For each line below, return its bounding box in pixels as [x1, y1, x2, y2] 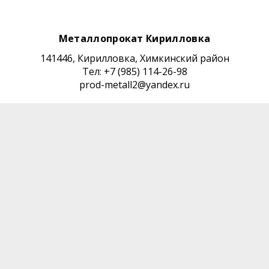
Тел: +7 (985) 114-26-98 [82, 64, 187, 78]
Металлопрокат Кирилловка [58, 31, 211, 45]
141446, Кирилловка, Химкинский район [40, 51, 229, 65]
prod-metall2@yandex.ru [79, 77, 190, 91]
